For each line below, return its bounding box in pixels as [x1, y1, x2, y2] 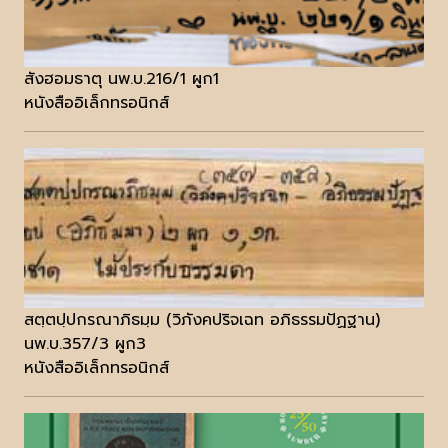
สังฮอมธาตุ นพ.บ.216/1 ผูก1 [24, 67, 219, 92]
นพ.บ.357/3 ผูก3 [24, 332, 146, 357]
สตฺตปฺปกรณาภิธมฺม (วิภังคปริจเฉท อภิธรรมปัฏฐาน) [24, 308, 380, 333]
